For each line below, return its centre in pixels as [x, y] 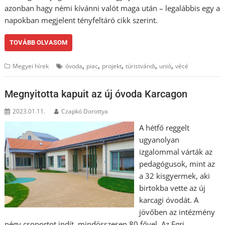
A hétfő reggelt [164, 127]
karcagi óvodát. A [168, 200]
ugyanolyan [159, 139]
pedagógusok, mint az [177, 163]
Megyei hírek [31, 66]
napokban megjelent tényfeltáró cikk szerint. [81, 20]
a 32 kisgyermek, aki [174, 176]
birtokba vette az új [172, 188]
